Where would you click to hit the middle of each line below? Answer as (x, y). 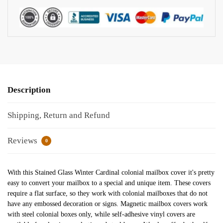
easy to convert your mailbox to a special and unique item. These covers (109, 183)
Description (29, 90)
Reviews (23, 141)
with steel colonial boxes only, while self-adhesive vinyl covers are (101, 215)
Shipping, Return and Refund (59, 115)
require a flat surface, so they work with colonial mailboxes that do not (108, 194)
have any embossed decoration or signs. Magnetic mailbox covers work (108, 204)
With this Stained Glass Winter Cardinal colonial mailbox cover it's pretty (111, 173)
